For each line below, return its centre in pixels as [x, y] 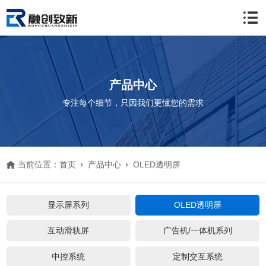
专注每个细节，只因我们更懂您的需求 [133, 103]
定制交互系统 [197, 256]
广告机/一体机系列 [197, 231]
